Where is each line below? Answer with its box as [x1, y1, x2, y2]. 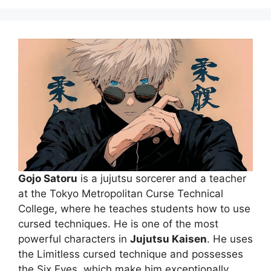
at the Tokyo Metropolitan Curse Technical [18, 188, 223, 200]
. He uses [207, 233, 253, 246]
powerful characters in [18, 233, 130, 246]
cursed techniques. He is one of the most [18, 218, 218, 230]
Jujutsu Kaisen [130, 233, 207, 246]
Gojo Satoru [18, 172, 77, 185]
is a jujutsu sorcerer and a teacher [77, 172, 246, 185]
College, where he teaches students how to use [18, 203, 250, 215]
